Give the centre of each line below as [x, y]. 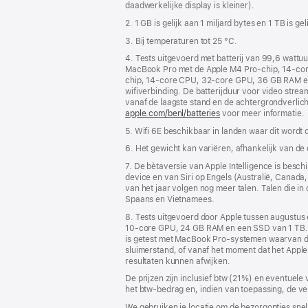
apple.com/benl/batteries [173, 114]
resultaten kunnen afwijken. [178, 261]
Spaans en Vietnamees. [170, 200]
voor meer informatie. [262, 114]
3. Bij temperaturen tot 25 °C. [181, 41]
